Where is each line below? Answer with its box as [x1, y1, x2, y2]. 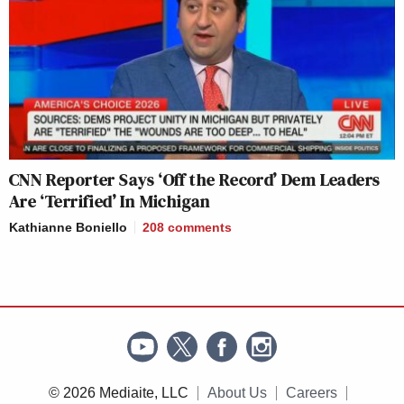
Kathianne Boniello [9, 220, 127, 235]
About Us [207, 385, 267, 401]
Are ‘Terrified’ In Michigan [9, 188, 211, 215]
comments [168, 220, 232, 235]
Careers [285, 385, 337, 401]
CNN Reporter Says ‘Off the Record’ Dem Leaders [9, 167, 381, 193]
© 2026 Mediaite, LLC [48, 385, 188, 401]
